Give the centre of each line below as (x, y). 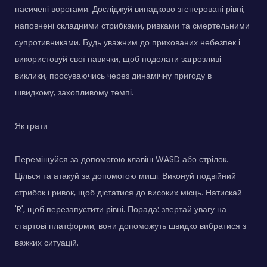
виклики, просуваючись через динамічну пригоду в (113, 75)
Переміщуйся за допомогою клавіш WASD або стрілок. (122, 159)
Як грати (31, 125)
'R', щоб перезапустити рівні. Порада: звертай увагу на (121, 209)
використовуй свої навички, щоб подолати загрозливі (118, 59)
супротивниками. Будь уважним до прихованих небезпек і (128, 42)
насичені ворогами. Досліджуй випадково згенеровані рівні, (130, 9)
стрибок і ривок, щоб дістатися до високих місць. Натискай (128, 192)
